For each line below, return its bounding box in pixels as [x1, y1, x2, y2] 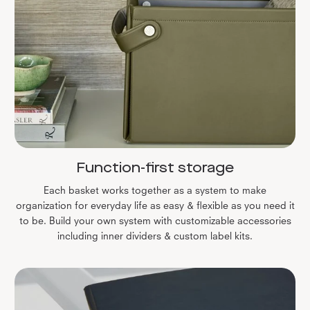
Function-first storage [76, 158, 234, 177]
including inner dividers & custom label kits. [57, 230, 253, 242]
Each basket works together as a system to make [44, 184, 266, 197]
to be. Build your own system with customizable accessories [19, 215, 291, 227]
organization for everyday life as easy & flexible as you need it [15, 199, 295, 212]
